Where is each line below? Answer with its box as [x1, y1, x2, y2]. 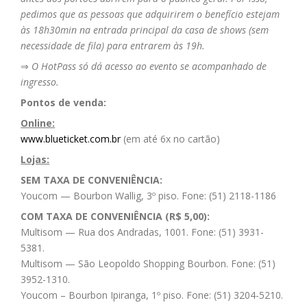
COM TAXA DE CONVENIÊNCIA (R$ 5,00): [21, 210, 210, 223]
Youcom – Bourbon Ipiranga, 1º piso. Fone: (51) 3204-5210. [21, 288, 284, 302]
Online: [21, 116, 56, 130]
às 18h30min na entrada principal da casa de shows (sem [21, 23, 269, 37]
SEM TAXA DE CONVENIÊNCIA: [21, 173, 163, 187]
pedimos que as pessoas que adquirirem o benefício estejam [21, 8, 280, 21]
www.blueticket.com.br [21, 132, 121, 146]
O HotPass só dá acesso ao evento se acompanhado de [32, 60, 267, 73]
